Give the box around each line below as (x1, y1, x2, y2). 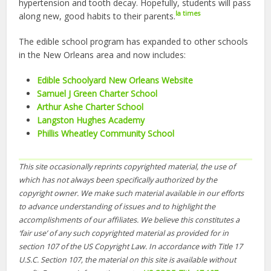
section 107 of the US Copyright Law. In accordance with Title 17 (19, 241, 243, 252)
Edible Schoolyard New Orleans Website (37, 74, 194, 86)
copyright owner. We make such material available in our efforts (19, 188, 244, 198)
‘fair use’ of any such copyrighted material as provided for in (19, 227, 229, 238)
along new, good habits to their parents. (19, 10, 176, 22)
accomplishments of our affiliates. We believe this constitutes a (19, 214, 240, 225)
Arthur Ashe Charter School (37, 100, 144, 113)
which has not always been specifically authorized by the (19, 174, 218, 185)
